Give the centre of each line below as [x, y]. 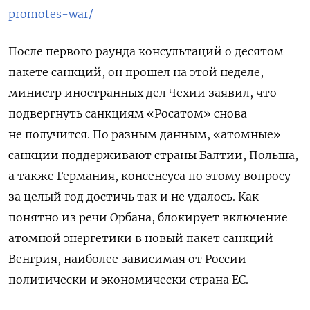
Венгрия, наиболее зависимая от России [127, 259]
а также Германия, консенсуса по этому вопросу [149, 176]
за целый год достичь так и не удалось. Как [134, 197]
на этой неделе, [218, 72]
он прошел [140, 72]
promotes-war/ [51, 14]
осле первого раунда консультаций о [126, 52]
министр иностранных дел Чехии [107, 93]
